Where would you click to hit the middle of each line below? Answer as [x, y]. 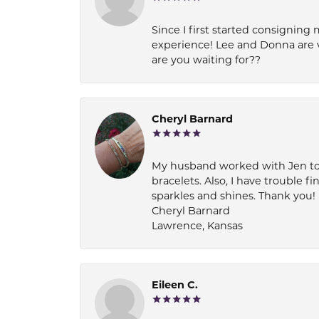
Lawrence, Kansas [197, 227]
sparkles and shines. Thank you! [234, 197]
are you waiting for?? [206, 61]
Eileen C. [175, 286]
